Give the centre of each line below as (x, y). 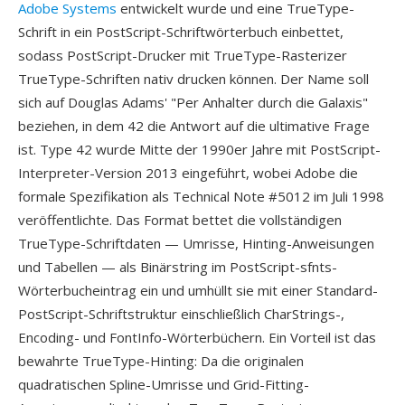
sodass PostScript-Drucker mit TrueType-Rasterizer (183, 55)
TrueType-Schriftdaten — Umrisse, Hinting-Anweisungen (196, 243)
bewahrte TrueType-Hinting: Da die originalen (161, 361)
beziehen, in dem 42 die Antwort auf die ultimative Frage (194, 126)
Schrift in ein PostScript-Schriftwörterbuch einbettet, (181, 32)
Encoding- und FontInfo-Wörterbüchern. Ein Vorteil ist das (197, 337)
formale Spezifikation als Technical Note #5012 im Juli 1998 (201, 196)
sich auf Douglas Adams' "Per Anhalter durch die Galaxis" (193, 102)
